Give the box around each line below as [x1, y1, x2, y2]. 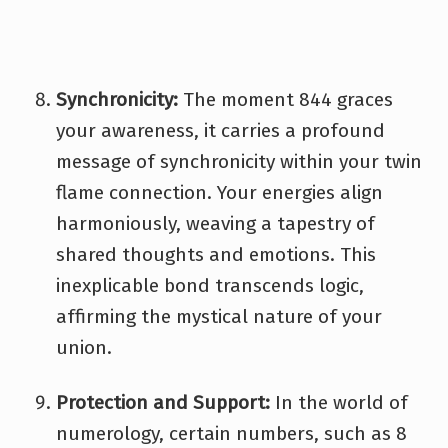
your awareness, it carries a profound [56, 118, 385, 142]
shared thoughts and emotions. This [56, 242, 376, 266]
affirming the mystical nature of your [56, 304, 382, 328]
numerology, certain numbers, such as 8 [56, 421, 407, 445]
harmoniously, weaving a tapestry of [56, 211, 375, 235]
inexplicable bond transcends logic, [56, 273, 364, 297]
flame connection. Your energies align [56, 180, 383, 204]
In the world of [270, 390, 408, 414]
